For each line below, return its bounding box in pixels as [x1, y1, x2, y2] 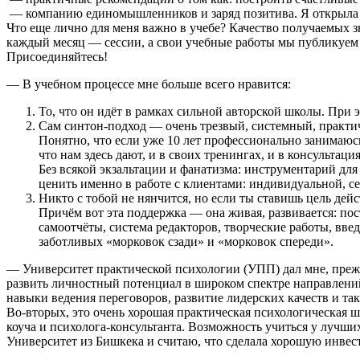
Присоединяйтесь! [6, 49, 108, 63]
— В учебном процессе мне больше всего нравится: [6, 76, 291, 91]
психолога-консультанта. [50, 319, 185, 333]
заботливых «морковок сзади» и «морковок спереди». [39, 234, 333, 248]
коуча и [6, 319, 50, 333]
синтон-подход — [64, 118, 162, 133]
